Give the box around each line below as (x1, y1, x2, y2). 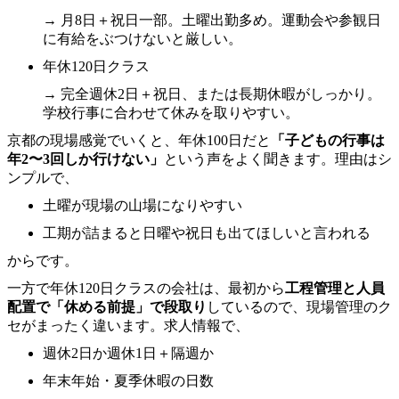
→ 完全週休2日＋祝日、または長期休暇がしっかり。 (43, 85, 381, 102)
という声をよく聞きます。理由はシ (164, 151, 392, 167)
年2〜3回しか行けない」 (7, 151, 164, 167)
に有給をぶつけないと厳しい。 (43, 30, 242, 46)
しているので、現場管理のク (207, 298, 392, 314)
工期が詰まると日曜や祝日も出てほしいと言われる (43, 224, 370, 240)
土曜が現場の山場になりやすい (43, 197, 242, 213)
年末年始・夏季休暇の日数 (43, 372, 214, 388)
